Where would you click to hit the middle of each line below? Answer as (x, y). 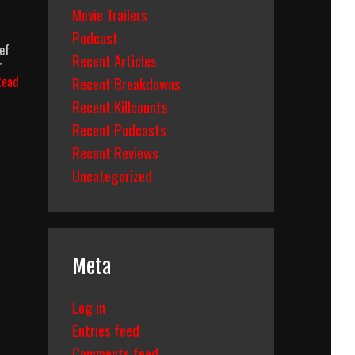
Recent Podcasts (119, 129)
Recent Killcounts (120, 106)
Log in (89, 307)
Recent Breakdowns (126, 83)
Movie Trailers (110, 14)
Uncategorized (112, 175)
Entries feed (106, 330)
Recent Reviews (115, 152)
